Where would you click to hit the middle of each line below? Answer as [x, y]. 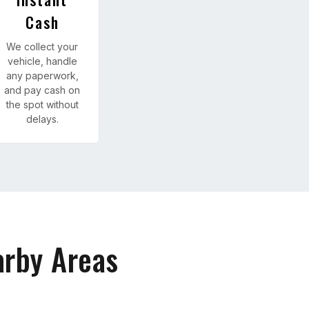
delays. [42, 119]
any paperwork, [42, 75]
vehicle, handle [42, 61]
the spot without [42, 104]
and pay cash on [42, 90]
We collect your [42, 46]
